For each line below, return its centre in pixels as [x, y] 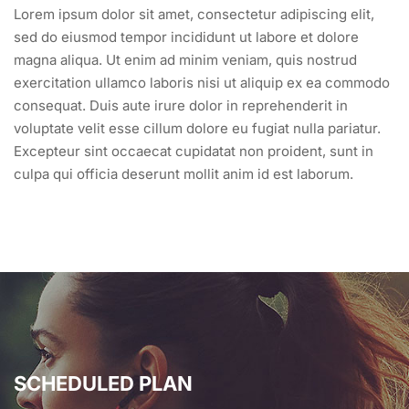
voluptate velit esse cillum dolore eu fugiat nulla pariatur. [197, 128]
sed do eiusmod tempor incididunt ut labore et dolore [186, 37]
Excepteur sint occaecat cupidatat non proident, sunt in [194, 151]
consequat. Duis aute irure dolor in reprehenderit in [181, 105]
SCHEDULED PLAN [103, 383]
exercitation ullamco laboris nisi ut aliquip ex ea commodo [202, 82]
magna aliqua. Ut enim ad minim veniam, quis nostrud [185, 59]
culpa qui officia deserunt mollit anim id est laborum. [184, 173]
